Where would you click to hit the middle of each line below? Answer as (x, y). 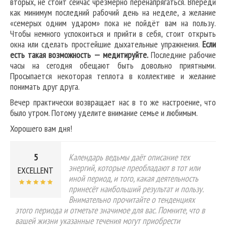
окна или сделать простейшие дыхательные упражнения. (106, 44)
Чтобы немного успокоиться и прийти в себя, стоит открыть (113, 34)
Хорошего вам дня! (41, 129)
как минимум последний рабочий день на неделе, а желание (113, 13)
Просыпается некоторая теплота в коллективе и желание (113, 76)
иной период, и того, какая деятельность (133, 179)
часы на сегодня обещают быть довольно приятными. (113, 66)
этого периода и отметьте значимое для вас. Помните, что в (110, 210)
